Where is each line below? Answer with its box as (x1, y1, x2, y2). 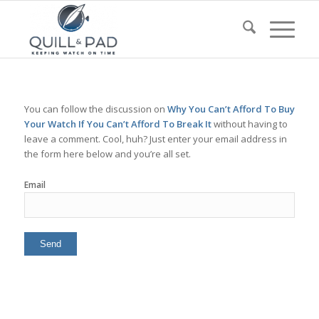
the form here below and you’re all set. (23, 147, 191, 161)
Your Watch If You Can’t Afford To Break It (23, 117, 211, 131)
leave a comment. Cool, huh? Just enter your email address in (23, 132, 287, 146)
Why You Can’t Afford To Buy (167, 103, 295, 116)
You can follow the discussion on (23, 103, 167, 116)
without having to (211, 117, 288, 131)
